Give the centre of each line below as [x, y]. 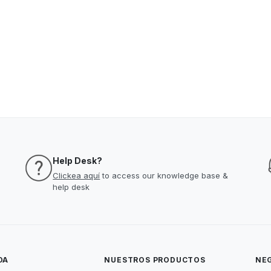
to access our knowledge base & [164, 175]
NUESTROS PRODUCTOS [155, 260]
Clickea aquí [77, 175]
